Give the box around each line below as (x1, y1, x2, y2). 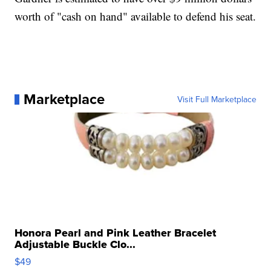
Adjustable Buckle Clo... (15, 237, 136, 253)
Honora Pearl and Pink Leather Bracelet (15, 225, 217, 241)
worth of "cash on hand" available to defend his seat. (15, 8, 256, 24)
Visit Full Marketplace (177, 93, 256, 106)
